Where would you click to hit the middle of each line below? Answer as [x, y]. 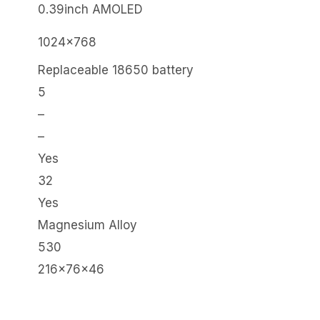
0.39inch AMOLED [90, 10]
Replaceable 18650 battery [116, 70]
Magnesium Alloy [87, 225]
